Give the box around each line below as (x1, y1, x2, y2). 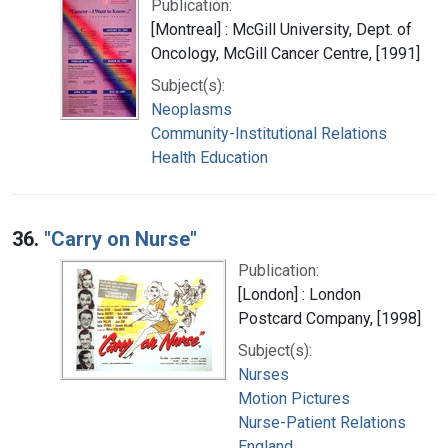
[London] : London (238, 284, 361, 304)
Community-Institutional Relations (151, 123, 387, 143)
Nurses (238, 364, 289, 384)
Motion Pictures (238, 388, 350, 408)
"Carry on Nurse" (44, 226, 197, 251)
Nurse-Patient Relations (238, 412, 406, 432)
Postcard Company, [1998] (238, 308, 421, 328)
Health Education (151, 147, 268, 167)
